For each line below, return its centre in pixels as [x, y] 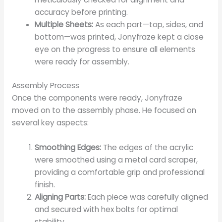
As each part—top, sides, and [148, 25]
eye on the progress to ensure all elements [115, 50]
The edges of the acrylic [147, 148]
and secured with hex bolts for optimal [107, 210]
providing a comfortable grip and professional [120, 172]
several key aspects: [50, 123]
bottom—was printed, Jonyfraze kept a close [119, 37]
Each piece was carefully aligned [147, 197]
